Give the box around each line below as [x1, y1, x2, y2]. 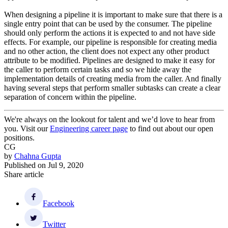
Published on [4, 160, 46, 169]
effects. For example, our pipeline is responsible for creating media [4, 37, 217, 46]
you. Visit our [4, 124, 50, 133]
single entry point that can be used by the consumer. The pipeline [4, 19, 212, 28]
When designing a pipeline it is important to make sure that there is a [4, 10, 222, 19]
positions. [4, 133, 35, 142]
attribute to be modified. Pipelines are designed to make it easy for [4, 55, 215, 65]
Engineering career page [50, 124, 128, 133]
